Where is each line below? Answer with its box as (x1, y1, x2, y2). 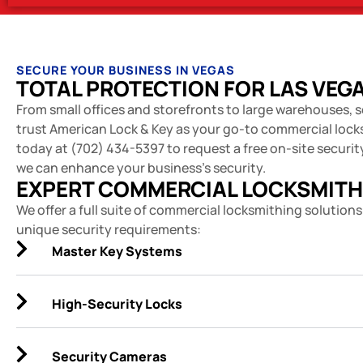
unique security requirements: (16, 220, 201, 238)
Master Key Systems (52, 242, 182, 260)
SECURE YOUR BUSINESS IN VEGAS (16, 62, 235, 78)
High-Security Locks (52, 295, 182, 313)
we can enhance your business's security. (16, 159, 266, 177)
